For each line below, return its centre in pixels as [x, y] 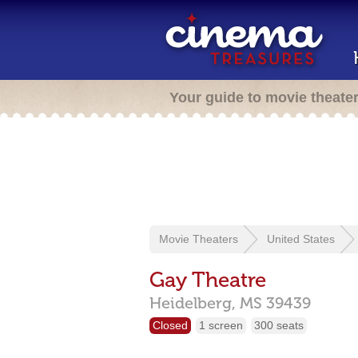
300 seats [279, 325]
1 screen [221, 325]
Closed [170, 325]
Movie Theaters [199, 239]
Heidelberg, [195, 303]
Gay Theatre [208, 280]
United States [301, 239]
